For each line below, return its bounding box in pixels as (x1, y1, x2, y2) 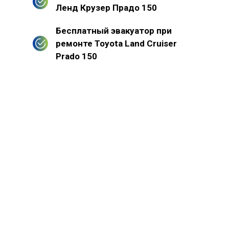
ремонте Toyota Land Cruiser (56, 38, 177, 49)
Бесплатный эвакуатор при (56, 25, 172, 36)
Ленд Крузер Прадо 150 (56, 2, 157, 13)
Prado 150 (56, 51, 97, 61)
